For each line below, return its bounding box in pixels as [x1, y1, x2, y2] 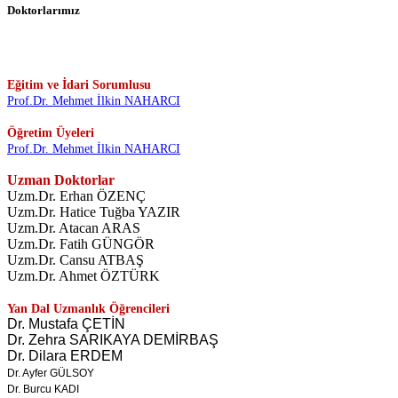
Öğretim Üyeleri [7, 125, 94, 139]
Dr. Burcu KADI [7, 382, 79, 395]
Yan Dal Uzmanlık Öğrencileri [7, 301, 170, 315]
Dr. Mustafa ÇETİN [7, 315, 125, 331]
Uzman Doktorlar [7, 171, 115, 187]
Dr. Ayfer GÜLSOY [7, 366, 94, 379]
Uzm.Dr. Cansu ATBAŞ [7, 251, 144, 267]
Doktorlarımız [7, 3, 80, 17]
